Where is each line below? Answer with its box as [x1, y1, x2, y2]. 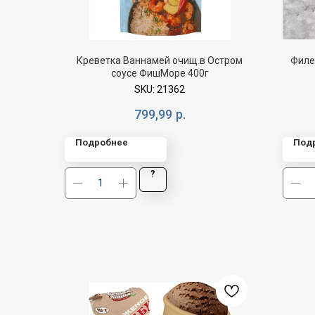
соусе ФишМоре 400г [110, 67, 209, 79]
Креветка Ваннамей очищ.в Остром [77, 54, 243, 66]
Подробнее [75, 136, 128, 148]
